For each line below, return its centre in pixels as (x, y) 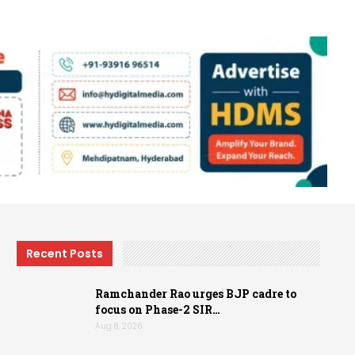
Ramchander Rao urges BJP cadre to (196, 293)
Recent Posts (65, 254)
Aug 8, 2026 (119, 326)
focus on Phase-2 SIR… (158, 309)
